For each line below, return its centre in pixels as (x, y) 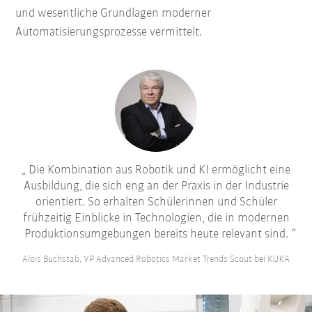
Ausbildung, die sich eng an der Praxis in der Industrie (156, 186)
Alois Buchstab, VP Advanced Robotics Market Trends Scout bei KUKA (156, 259)
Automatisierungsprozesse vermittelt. (109, 33)
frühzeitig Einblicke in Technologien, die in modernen (156, 218)
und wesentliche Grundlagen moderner (114, 14)
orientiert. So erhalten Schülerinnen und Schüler (156, 202)
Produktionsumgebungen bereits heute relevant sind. (156, 234)
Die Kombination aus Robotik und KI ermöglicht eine (158, 170)
